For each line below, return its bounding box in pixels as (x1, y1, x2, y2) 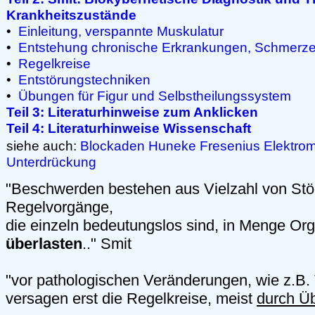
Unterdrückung (6, 154, 96, 169)
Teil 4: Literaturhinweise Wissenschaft (6, 120, 251, 136)
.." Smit (82, 235, 131, 253)
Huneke (148, 138, 196, 153)
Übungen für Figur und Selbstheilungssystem (18, 88, 291, 103)
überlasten (6, 235, 82, 253)
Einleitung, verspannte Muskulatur (18, 23, 224, 39)
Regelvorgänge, (6, 198, 113, 217)
